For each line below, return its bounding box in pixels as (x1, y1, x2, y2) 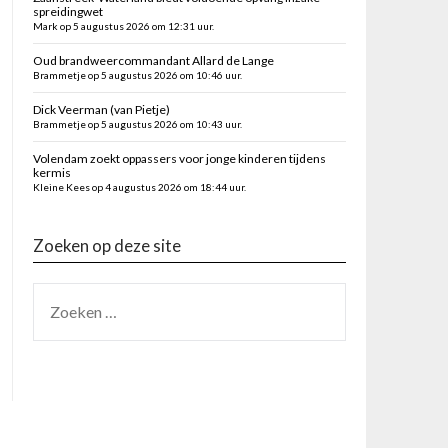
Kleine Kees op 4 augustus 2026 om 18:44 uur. (32, 181, 246, 193)
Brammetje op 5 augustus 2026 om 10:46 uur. (32, 69, 242, 81)
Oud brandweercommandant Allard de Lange (32, 53, 274, 68)
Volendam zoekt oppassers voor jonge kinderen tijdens (32, 151, 326, 166)
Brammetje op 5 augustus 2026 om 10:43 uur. (32, 118, 242, 130)
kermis (32, 165, 71, 180)
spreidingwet (32, 4, 103, 19)
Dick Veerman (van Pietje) (32, 102, 170, 117)
